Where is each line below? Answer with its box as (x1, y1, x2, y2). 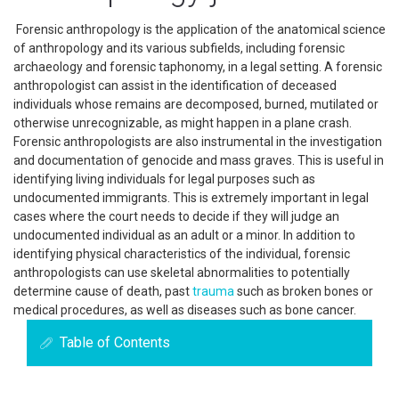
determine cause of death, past (13, 284, 192, 298)
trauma (192, 284, 234, 298)
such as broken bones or (234, 284, 373, 298)
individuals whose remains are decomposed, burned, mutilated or (13, 97, 379, 111)
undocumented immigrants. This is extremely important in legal (13, 191, 369, 205)
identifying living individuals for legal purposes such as (13, 172, 315, 186)
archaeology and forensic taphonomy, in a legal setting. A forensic (13, 60, 382, 74)
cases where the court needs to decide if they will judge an (13, 209, 339, 224)
